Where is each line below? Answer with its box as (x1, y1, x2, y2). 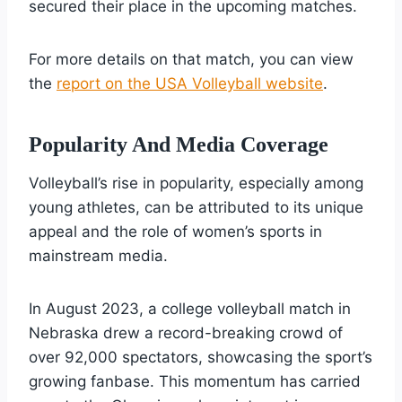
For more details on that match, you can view (29, 49, 354, 68)
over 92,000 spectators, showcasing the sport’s (29, 347, 372, 366)
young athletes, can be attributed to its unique (29, 197, 363, 216)
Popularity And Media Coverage (29, 132, 328, 156)
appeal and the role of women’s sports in (29, 222, 322, 240)
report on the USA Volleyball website (57, 74, 323, 92)
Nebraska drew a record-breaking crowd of (29, 323, 343, 342)
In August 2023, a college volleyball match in (29, 299, 351, 318)
